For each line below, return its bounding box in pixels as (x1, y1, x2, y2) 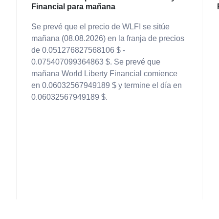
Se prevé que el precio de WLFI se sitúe (31, 22, 170, 31)
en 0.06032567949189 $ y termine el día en (31, 81, 182, 89)
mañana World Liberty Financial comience (31, 69, 177, 78)
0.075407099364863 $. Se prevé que (31, 58, 160, 66)
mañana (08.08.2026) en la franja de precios (31, 34, 184, 43)
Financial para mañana (31, 2, 115, 11)
